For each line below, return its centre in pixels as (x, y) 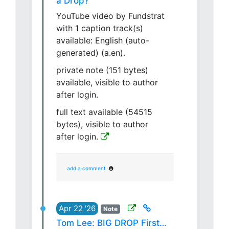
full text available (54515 (104, 112)
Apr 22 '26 (77, 209)
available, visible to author (107, 83)
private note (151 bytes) (102, 70)
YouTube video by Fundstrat (110, 16)
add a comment (86, 168)
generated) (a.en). (91, 53)
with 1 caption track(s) (100, 28)
